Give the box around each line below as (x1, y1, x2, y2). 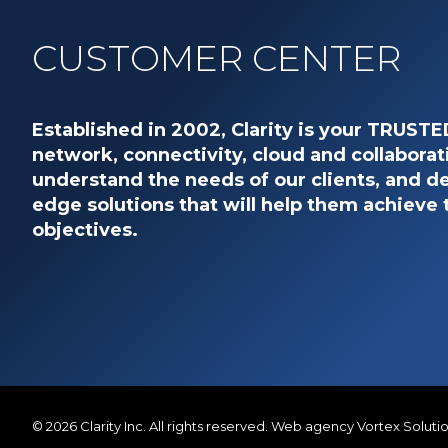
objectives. (32, 219, 138, 241)
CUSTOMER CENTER (32, 36, 401, 80)
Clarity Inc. (80, 418, 146, 434)
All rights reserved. (146, 418, 268, 434)
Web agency (271, 418, 357, 434)
